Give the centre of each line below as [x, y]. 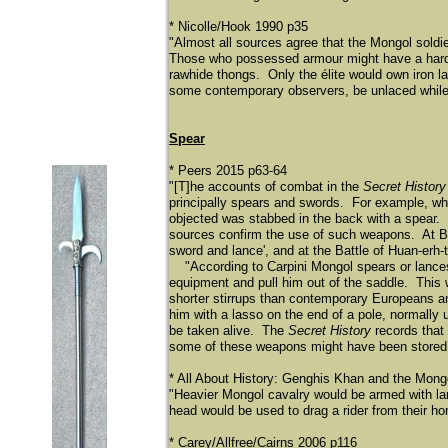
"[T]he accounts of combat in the [266, 186]
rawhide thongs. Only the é [248, 74]
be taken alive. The [228, 330]
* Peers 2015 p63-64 [228, 170]
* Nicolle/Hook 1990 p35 [238, 26]
